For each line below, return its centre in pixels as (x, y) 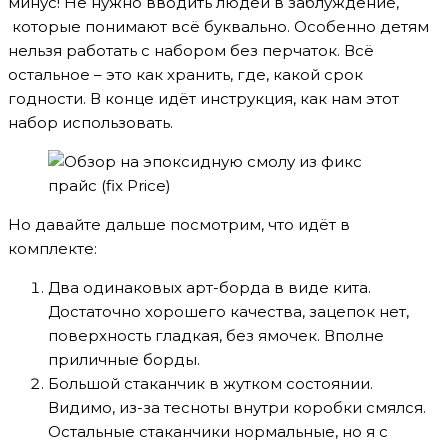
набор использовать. (90, 122)
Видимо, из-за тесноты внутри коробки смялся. (237, 407)
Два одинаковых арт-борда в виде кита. (209, 287)
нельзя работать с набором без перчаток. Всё (191, 50)
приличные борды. (124, 359)
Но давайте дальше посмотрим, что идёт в (179, 224)
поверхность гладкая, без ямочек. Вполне (216, 335)
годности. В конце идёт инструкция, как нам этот (203, 98)
